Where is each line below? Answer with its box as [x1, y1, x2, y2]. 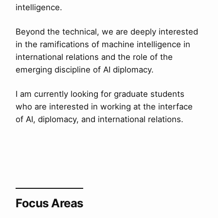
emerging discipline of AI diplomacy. [16, 65, 154, 74]
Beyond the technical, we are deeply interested [16, 27, 198, 36]
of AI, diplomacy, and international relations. [16, 114, 183, 124]
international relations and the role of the [16, 52, 173, 62]
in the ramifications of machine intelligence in [16, 39, 190, 49]
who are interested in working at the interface [16, 102, 193, 111]
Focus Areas [16, 196, 83, 210]
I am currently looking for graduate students [16, 89, 184, 99]
